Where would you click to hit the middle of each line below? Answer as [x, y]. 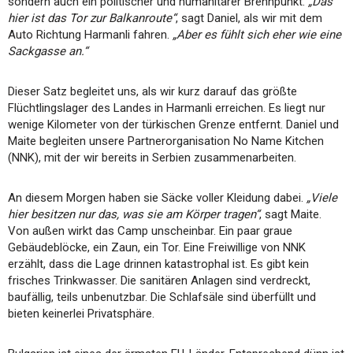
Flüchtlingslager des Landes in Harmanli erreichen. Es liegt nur [167, 108]
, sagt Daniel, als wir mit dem [249, 18]
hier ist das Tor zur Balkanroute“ [92, 18]
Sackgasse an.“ [48, 51]
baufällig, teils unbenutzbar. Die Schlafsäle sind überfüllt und [162, 297]
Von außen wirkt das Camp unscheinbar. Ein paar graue [150, 230]
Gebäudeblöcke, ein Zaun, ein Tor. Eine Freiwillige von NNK [157, 247]
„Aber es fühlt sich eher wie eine [257, 34]
